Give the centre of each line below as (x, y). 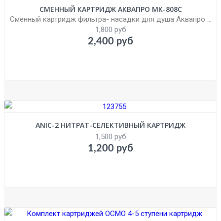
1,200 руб (110, 148)
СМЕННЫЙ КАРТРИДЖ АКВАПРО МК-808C (110, 9)
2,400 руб (110, 41)
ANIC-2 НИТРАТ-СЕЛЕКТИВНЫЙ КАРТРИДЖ (110, 125)
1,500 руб (110, 136)
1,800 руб (110, 29)
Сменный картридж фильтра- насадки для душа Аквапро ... (110, 19)
